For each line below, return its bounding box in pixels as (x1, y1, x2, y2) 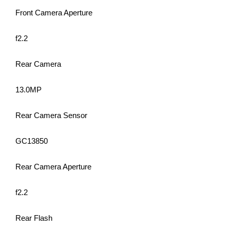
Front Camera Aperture (15, 8, 92, 17)
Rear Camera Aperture (15, 162, 91, 171)
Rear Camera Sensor (15, 111, 87, 120)
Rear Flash (15, 214, 52, 223)
